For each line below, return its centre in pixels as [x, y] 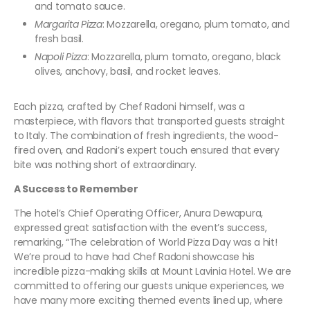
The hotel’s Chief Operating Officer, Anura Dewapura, [138, 213]
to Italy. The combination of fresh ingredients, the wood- [146, 136]
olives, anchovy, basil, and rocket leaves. [128, 72]
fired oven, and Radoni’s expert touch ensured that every [147, 151]
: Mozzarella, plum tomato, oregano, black [184, 57]
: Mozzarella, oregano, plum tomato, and [196, 25]
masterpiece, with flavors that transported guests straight [149, 121]
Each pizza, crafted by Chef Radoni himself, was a [129, 107]
